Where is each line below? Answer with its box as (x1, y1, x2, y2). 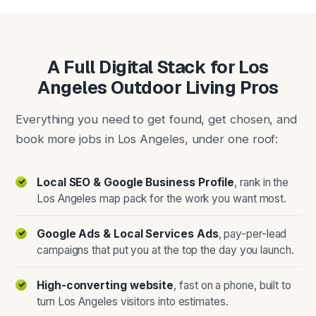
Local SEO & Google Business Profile (37, 176, 235, 189)
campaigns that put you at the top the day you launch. (37, 243, 294, 257)
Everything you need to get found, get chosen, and (16, 112, 298, 126)
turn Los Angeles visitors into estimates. (37, 295, 229, 308)
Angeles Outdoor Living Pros (37, 76, 279, 99)
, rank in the (234, 176, 289, 189)
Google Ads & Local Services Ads (37, 227, 219, 241)
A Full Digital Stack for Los (47, 56, 269, 78)
